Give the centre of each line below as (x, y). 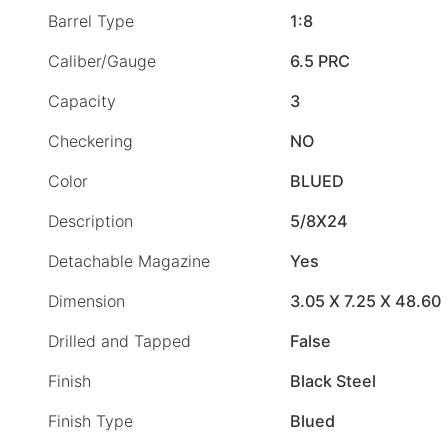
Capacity (82, 101)
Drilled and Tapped (119, 341)
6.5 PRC (320, 61)
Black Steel (333, 381)
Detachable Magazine (129, 261)
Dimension (86, 301)
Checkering (90, 141)
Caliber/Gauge (102, 61)
